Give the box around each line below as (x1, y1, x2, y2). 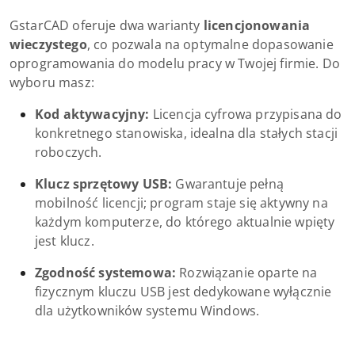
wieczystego (10, 36, 87, 53)
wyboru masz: (10, 74, 94, 91)
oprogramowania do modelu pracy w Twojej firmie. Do (10, 55, 341, 72)
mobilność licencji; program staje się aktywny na (35, 194, 328, 212)
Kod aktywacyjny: (35, 105, 150, 123)
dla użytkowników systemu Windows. (35, 302, 260, 319)
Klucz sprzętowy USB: (35, 175, 173, 193)
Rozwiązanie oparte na (176, 264, 318, 281)
